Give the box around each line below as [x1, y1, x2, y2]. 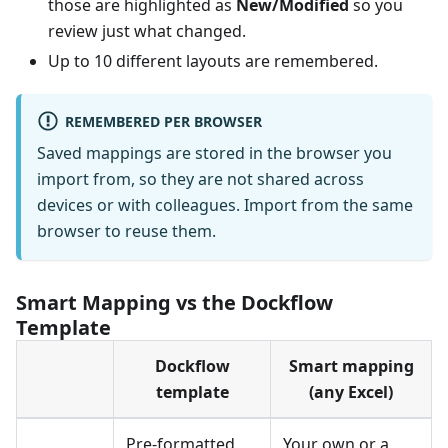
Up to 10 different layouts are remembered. [48, 50, 378, 73]
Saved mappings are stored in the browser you [37, 142, 392, 165]
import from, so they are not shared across [37, 168, 364, 191]
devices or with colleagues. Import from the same [37, 194, 413, 217]
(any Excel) [309, 381, 393, 404]
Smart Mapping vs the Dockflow [16, 289, 333, 317]
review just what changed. [48, 20, 246, 43]
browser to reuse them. [37, 220, 216, 243]
